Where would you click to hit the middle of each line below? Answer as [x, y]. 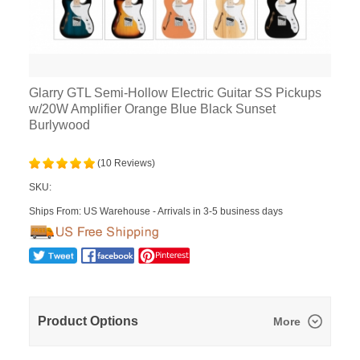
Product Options [88, 321]
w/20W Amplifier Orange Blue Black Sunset [152, 109]
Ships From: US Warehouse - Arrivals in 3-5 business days [156, 211]
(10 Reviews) [126, 163]
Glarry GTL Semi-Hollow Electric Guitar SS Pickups [175, 93]
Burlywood [59, 125]
